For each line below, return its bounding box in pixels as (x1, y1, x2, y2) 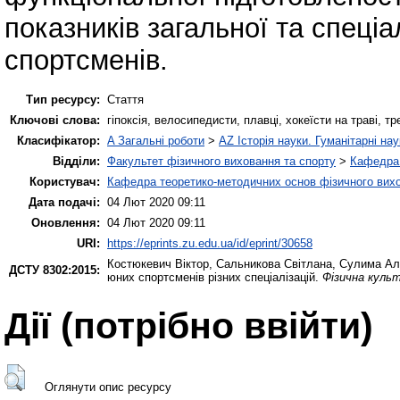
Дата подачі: (29, 195, 100, 209)
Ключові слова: (10, 112, 100, 127)
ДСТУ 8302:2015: (9, 262, 100, 277)
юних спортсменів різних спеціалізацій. (107, 270, 322, 284)
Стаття (107, 92, 144, 106)
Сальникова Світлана (216, 256, 332, 271)
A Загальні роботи (107, 133, 204, 147)
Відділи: (53, 154, 100, 168)
